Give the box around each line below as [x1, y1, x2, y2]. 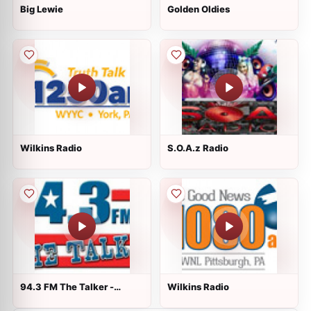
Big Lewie [20, 3, 63, 15]
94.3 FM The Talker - [20, 281, 114, 292]
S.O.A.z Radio [167, 142, 228, 153]
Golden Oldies [167, 3, 230, 15]
